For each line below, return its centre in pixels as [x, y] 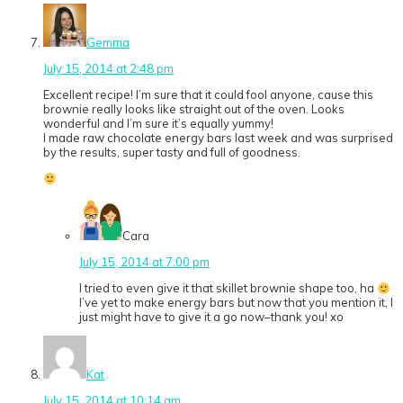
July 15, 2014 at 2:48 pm [108, 69]
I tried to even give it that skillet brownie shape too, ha [228, 288]
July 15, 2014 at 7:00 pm [144, 262]
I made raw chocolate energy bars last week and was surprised [218, 138]
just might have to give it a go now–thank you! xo [211, 317]
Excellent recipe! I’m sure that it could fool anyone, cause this [208, 95]
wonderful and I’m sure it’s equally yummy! [158, 124]
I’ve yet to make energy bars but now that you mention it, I [236, 303]
